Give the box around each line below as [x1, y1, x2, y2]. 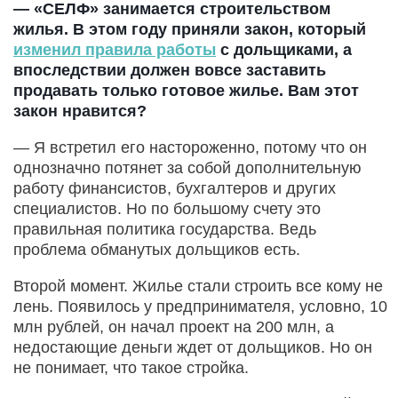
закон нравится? [13, 101, 147, 120]
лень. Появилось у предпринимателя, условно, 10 [13, 297, 387, 315]
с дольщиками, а [216, 40, 352, 59]
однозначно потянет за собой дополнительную [13, 158, 362, 177]
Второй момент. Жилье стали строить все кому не [13, 276, 383, 295]
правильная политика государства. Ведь [13, 219, 316, 238]
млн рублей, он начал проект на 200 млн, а [13, 317, 334, 336]
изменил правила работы [13, 40, 216, 59]
